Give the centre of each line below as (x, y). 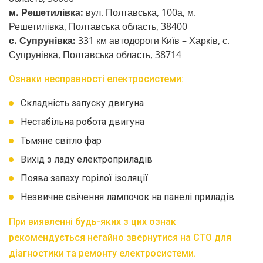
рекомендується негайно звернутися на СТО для (120, 237)
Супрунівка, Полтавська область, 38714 (95, 55)
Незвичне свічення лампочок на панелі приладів (127, 197)
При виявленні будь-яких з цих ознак (92, 222)
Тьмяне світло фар (61, 141)
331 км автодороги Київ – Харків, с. (154, 41)
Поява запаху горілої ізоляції (84, 178)
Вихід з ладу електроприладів (87, 159)
